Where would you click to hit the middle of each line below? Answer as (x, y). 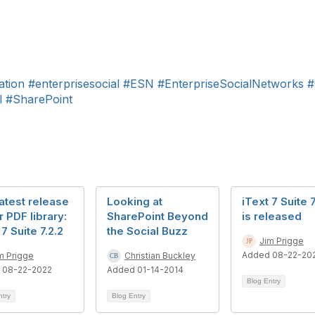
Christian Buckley (160, 256)
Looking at (135, 201)
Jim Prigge (282, 241)
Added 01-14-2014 (145, 270)
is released (272, 216)
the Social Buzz (147, 231)
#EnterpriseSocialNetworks (231, 84)
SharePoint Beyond (157, 216)
